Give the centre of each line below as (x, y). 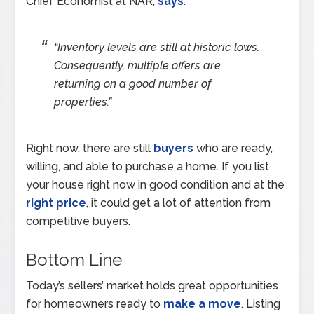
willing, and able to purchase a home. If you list (148, 166)
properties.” (83, 102)
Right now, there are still (90, 148)
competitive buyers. (78, 221)
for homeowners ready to (95, 303)
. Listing (261, 303)
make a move (203, 303)
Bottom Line (74, 259)
